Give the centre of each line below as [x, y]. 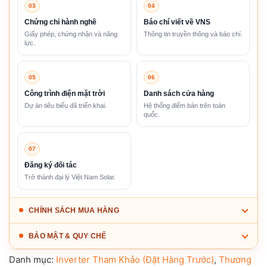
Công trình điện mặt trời [65, 93]
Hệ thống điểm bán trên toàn [184, 105]
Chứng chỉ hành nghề [60, 22]
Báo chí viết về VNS [177, 22]
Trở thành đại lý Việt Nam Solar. [70, 177]
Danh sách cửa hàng [178, 93]
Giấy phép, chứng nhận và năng [71, 34]
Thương [235, 259]
